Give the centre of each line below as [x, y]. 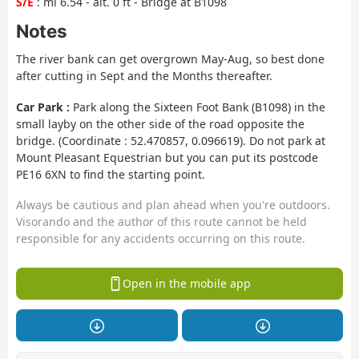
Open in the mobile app [186, 284]
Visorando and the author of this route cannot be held [161, 222]
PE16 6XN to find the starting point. [111, 174]
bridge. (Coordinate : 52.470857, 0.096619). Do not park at [171, 140]
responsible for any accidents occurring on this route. [161, 239]
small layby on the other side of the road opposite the [160, 123]
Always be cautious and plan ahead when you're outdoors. [173, 205]
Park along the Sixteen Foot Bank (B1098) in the [198, 107]
